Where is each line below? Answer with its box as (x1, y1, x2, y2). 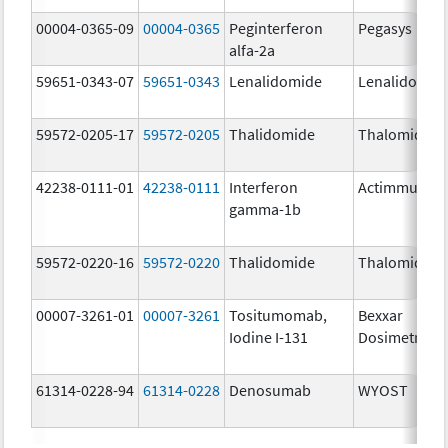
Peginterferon (229, 17, 324, 38)
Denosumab (229, 379, 312, 400)
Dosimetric (358, 326, 432, 347)
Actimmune (358, 176, 436, 197)
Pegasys (358, 17, 413, 38)
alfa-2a (229, 39, 276, 60)
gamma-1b (229, 198, 302, 219)
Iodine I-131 (229, 326, 309, 347)
